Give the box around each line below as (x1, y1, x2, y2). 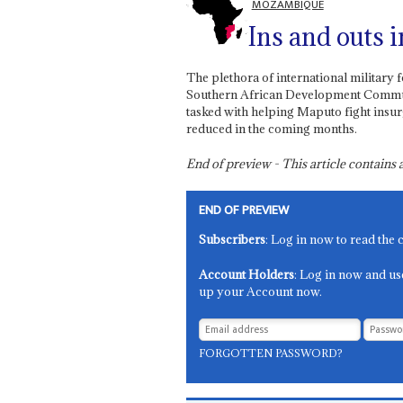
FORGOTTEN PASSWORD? (199, 345, 344, 360)
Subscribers (199, 230, 266, 247)
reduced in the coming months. (185, 120, 357, 137)
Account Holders (199, 265, 295, 282)
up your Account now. (199, 282, 323, 300)
